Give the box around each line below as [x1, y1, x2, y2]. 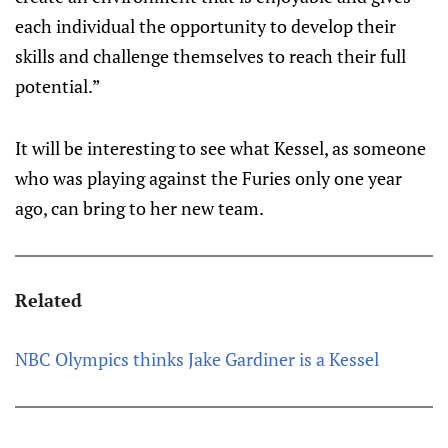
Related [15, 288, 82, 312]
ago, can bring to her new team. [15, 196, 264, 220]
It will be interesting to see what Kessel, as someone [15, 136, 426, 160]
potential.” [15, 74, 101, 98]
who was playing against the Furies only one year [15, 166, 402, 190]
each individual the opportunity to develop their [15, 14, 396, 38]
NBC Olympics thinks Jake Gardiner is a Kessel [15, 347, 379, 371]
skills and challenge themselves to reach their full [15, 44, 406, 68]
